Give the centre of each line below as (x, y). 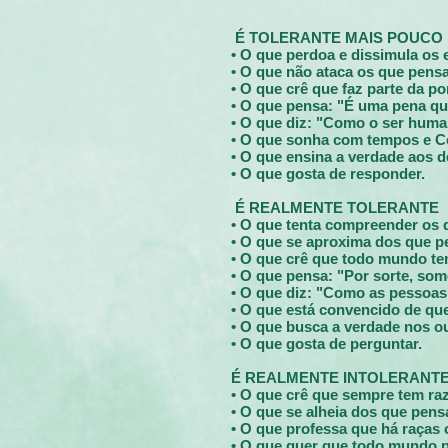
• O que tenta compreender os (337, 224)
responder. (387, 173)
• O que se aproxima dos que (333, 241)
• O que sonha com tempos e (333, 139)
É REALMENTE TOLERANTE (337, 207)
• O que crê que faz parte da (329, 88)
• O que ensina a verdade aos (334, 156)
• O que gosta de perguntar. (326, 343)
